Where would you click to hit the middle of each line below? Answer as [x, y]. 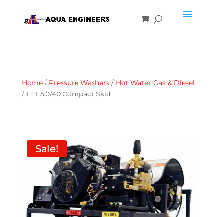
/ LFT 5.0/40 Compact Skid [66, 94]
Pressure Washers [79, 83]
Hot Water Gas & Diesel [155, 83]
